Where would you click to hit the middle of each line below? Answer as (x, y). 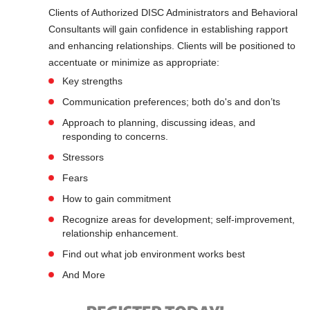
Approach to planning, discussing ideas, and (159, 122)
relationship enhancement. (120, 233)
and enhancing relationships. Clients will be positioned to (172, 46)
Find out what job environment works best (154, 254)
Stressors (83, 157)
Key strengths (92, 81)
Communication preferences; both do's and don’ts (171, 102)
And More (84, 275)
